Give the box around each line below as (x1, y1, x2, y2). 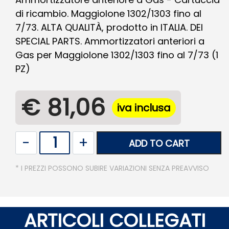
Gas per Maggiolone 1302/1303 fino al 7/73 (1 (15, 48, 218, 61)
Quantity (189, 131, 221, 142)
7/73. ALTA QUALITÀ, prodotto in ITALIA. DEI (15, 20, 203, 34)
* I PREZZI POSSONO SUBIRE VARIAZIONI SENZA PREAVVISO (15, 163, 209, 174)
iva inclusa (117, 100, 171, 115)
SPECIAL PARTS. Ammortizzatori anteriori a (15, 34, 204, 48)
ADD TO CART (128, 136, 190, 150)
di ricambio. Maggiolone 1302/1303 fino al (15, 7, 201, 20)
